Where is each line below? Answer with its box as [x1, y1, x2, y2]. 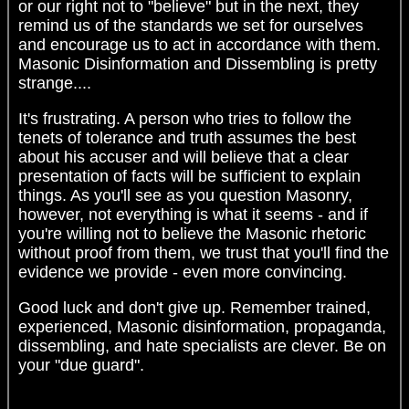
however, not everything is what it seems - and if [18, 204, 368, 224]
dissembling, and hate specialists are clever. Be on [18, 336, 386, 355]
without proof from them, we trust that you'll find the [18, 243, 389, 262]
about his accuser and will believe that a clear [18, 147, 349, 166]
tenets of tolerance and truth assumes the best [18, 128, 356, 147]
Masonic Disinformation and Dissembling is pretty [18, 54, 377, 73]
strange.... [18, 73, 91, 92]
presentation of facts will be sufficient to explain [18, 166, 361, 185]
